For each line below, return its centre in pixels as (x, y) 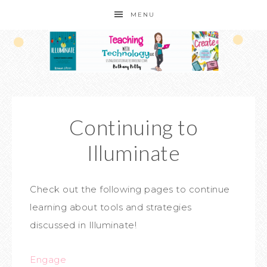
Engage (48, 260)
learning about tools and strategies (111, 207)
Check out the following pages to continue (130, 189)
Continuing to (133, 127)
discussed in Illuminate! (83, 225)
